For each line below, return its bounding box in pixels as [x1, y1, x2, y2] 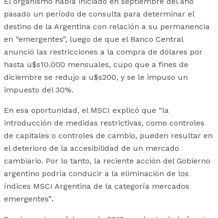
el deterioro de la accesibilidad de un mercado [4, 144, 179, 153]
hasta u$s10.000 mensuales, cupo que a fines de [4, 60, 188, 70]
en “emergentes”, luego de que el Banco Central [4, 35, 183, 44]
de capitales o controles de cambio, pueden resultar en [4, 131, 213, 141]
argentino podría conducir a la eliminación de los [4, 169, 189, 179]
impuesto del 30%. [4, 85, 73, 95]
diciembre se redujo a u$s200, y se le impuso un [4, 73, 188, 82]
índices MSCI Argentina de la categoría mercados [4, 182, 189, 191]
